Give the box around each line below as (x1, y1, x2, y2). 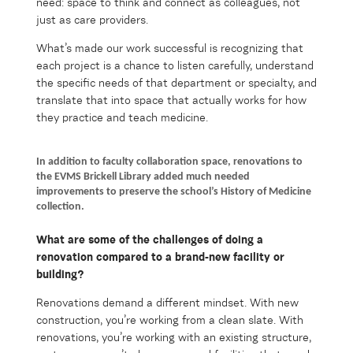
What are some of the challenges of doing (36, 234, 257, 246)
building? (36, 269, 83, 281)
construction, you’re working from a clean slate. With (36, 314, 303, 326)
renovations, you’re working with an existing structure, (36, 332, 311, 344)
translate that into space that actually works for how (36, 95, 307, 106)
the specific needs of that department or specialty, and (36, 77, 317, 89)
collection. (36, 200, 84, 213)
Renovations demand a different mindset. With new (36, 297, 299, 309)
